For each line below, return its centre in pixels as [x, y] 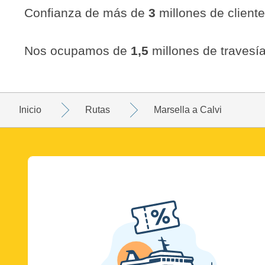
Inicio [30, 110]
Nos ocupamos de [77, 50]
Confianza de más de [86, 12]
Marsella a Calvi [188, 110]
